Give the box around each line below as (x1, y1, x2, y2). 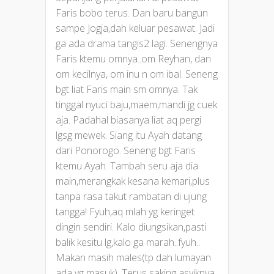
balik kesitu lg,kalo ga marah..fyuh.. (56, 235, 200, 249)
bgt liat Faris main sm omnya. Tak (56, 82, 198, 96)
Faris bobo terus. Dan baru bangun (56, 6, 208, 20)
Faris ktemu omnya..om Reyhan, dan (56, 51, 211, 65)
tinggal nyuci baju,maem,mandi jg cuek (56, 97, 217, 111)
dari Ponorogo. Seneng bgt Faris (56, 143, 196, 157)
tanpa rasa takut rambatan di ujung (56, 189, 207, 203)
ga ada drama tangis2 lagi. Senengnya (56, 36, 218, 50)
